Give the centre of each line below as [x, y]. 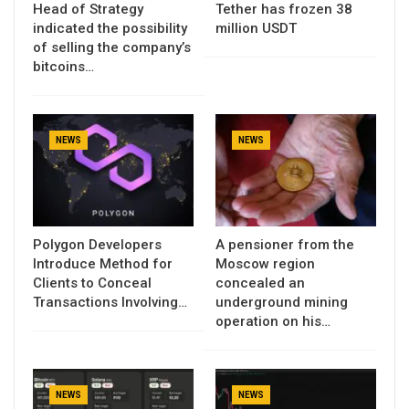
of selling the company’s [112, 47]
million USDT [256, 28]
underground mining [282, 302]
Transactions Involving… [110, 302]
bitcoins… [63, 66]
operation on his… [273, 321]
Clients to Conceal [92, 283]
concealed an [260, 283]
